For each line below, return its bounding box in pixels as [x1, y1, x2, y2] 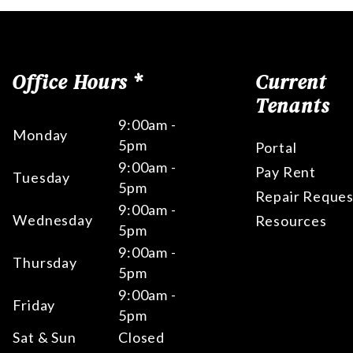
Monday [13, 126, 69, 143]
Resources [255, 212, 327, 229]
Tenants [255, 92, 330, 119]
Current [255, 69, 327, 95]
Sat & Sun [13, 329, 76, 346]
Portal [255, 139, 297, 156]
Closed [118, 329, 165, 346]
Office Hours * [12, 69, 143, 95]
